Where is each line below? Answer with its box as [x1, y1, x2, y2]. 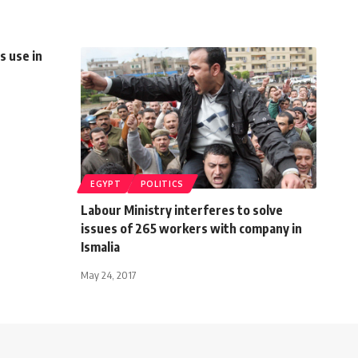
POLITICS [140, 178, 185, 189]
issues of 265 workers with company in [81, 220, 302, 237]
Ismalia [81, 238, 122, 255]
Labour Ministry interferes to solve [81, 201, 283, 218]
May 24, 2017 [81, 268, 136, 281]
